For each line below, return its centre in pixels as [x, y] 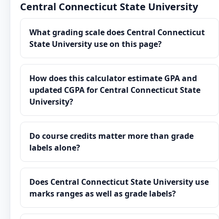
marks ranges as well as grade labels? [103, 194]
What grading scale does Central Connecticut [117, 32]
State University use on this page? [96, 44]
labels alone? [55, 148]
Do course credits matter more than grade [111, 136]
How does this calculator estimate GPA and [113, 78]
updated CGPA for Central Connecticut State [115, 90]
